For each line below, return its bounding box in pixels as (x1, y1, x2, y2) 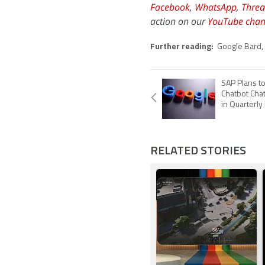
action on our (150, 15, 208, 28)
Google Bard (217, 43, 261, 51)
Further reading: (150, 43, 215, 51)
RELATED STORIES (150, 141, 246, 159)
